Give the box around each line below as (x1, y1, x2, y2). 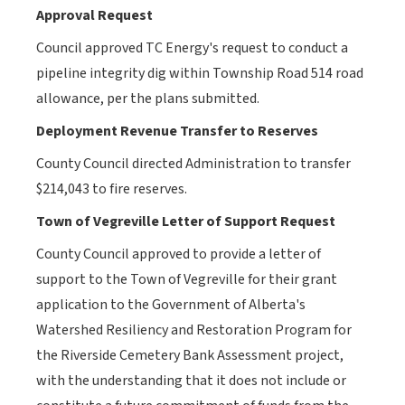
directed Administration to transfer (132, 154, 351, 174)
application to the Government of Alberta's (36, 295, 306, 316)
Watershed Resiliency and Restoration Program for (36, 320, 352, 341)
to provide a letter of (193, 244, 321, 265)
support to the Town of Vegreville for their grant (36, 269, 337, 290)
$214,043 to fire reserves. (36, 179, 187, 200)
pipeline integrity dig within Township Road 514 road (36, 63, 363, 84)
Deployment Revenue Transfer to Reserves (36, 121, 318, 142)
